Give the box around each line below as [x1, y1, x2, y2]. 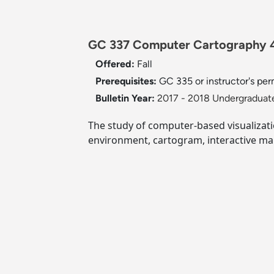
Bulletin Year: [95, 92, 155, 105]
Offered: [95, 58, 137, 70]
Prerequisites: [95, 75, 159, 87]
